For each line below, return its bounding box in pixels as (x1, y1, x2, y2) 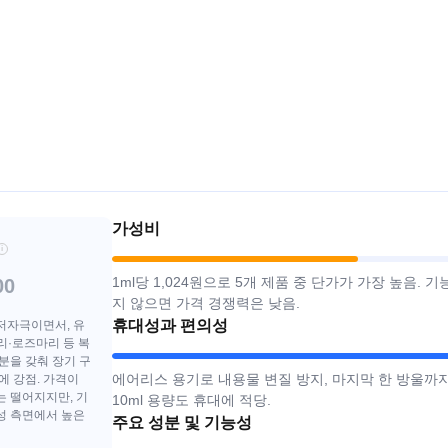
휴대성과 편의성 (112, 317, 228, 335)
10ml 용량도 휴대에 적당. (112, 392, 271, 409)
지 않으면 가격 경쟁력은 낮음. (112, 295, 300, 312)
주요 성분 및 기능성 (112, 414, 252, 432)
